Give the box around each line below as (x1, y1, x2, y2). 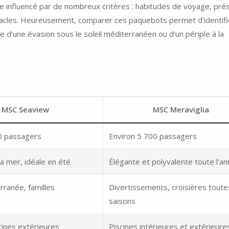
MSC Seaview (2, 104, 49, 115)
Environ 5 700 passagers (109, 131, 197, 142)
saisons (109, 196, 136, 207)
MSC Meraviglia (152, 104, 209, 115)
